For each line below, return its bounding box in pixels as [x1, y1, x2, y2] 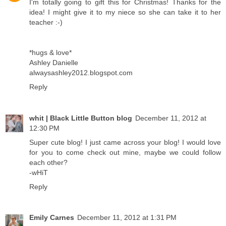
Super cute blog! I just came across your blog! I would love [29, 138, 221, 146]
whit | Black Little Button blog [29, 114, 132, 122]
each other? [29, 158, 68, 166]
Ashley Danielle [29, 58, 78, 67]
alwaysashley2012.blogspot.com [29, 68, 133, 77]
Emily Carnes [29, 213, 74, 222]
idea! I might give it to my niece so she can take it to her [29, 8, 221, 16]
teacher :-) [29, 18, 63, 26]
